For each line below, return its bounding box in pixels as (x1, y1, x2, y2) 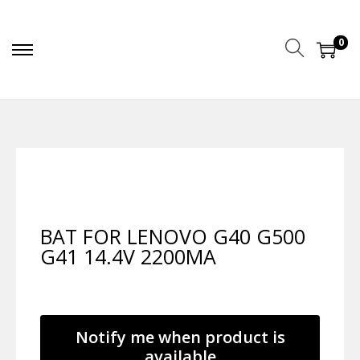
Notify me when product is (75, 326, 285, 349)
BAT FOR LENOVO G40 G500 (40, 223, 306, 251)
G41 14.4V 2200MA (40, 243, 217, 271)
